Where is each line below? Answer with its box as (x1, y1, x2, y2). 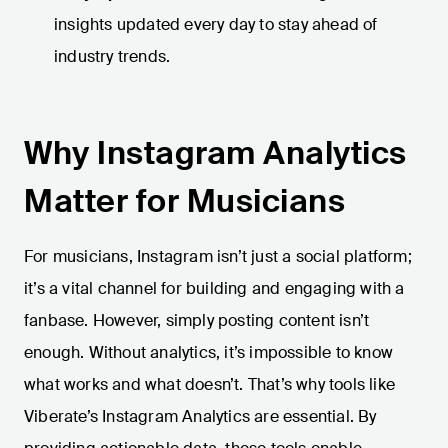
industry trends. (54, 46, 171, 68)
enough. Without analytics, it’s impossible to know (24, 342, 394, 364)
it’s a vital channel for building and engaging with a (24, 278, 405, 300)
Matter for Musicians (24, 180, 345, 223)
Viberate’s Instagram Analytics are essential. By (24, 406, 377, 428)
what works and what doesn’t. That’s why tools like (24, 374, 396, 396)
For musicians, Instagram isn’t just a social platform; (24, 246, 412, 268)
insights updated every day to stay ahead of (54, 14, 378, 36)
